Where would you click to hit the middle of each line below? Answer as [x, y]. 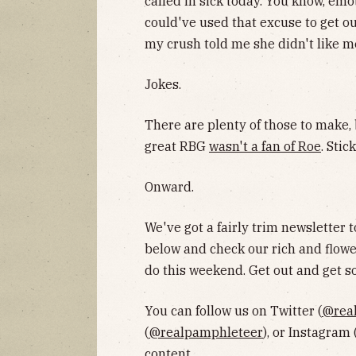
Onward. [169, 187]
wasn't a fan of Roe [265, 147]
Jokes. [163, 85]
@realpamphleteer [206, 333]
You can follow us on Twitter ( [233, 311]
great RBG [177, 147]
